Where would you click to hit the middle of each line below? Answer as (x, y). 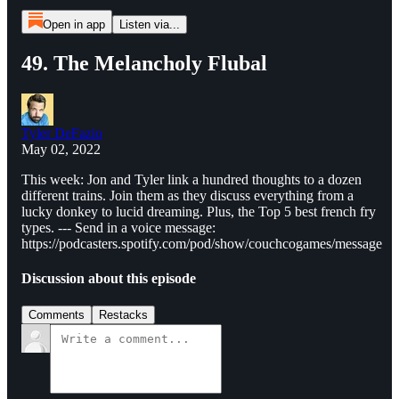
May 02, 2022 (61, 149)
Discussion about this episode (109, 279)
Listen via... (149, 24)
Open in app (73, 24)
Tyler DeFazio (62, 133)
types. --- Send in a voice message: (118, 227)
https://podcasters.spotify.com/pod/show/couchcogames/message (202, 243)
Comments (57, 315)
